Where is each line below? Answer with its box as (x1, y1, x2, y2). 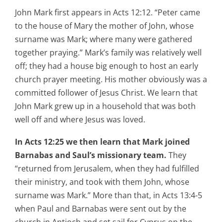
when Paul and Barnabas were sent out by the (15, 203, 186, 214)
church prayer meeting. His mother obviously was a (15, 74, 207, 85)
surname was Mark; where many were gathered (15, 34, 192, 45)
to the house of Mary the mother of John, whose (15, 20, 194, 32)
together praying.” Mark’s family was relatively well (15, 47, 202, 58)
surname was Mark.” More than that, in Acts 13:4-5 (15, 189, 202, 201)
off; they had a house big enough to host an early (15, 60, 198, 72)
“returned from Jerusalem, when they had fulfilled (15, 163, 199, 174)
